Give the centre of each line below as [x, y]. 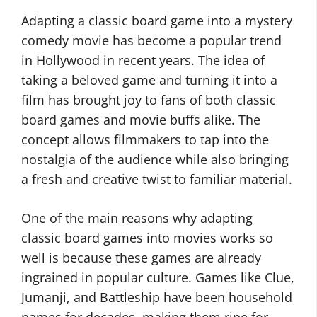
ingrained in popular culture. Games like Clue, [158, 277]
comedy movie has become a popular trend [151, 40]
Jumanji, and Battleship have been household [157, 297]
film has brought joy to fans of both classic [149, 100]
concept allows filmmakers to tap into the [145, 139]
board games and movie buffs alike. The [141, 120]
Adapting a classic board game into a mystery [157, 21]
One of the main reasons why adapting [137, 218]
